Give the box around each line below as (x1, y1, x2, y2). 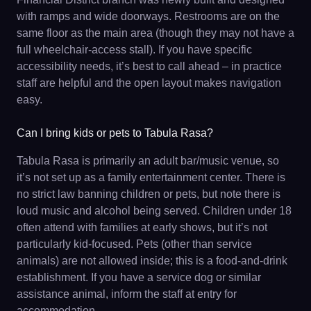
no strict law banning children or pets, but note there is (17, 187, 280, 200)
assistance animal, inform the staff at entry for (17, 287, 237, 300)
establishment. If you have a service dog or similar (17, 271, 261, 283)
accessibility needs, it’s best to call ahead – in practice (17, 60, 282, 72)
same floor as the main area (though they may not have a (17, 26, 294, 39)
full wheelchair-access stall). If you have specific (17, 43, 252, 56)
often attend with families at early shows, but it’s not (17, 221, 267, 233)
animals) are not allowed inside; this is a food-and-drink (17, 254, 287, 267)
